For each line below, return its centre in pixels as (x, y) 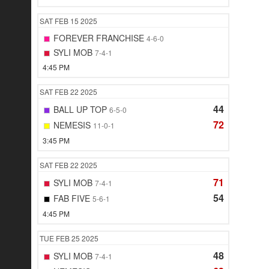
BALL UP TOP (80, 110)
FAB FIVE (72, 198)
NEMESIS (72, 125)
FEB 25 (69, 238)
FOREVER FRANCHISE (99, 38)
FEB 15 (68, 21)
